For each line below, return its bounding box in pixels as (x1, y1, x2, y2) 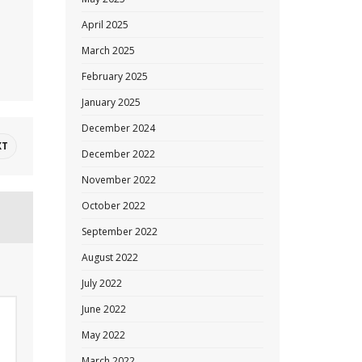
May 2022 (82, 328, 125, 342)
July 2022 (82, 276, 122, 290)
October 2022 (82, 199, 145, 213)
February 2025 (82, 69, 148, 83)
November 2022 (82, 173, 156, 187)
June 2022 (82, 302, 126, 316)
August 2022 (82, 250, 138, 264)
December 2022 (82, 147, 155, 161)
